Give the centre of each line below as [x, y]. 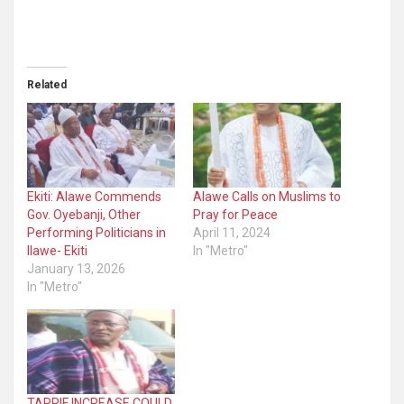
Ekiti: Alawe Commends [94, 197]
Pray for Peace [235, 215]
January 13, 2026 [76, 269]
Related [47, 85]
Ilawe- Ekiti [57, 251]
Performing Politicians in [96, 233]
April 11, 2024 [232, 233]
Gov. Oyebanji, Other [84, 215]
